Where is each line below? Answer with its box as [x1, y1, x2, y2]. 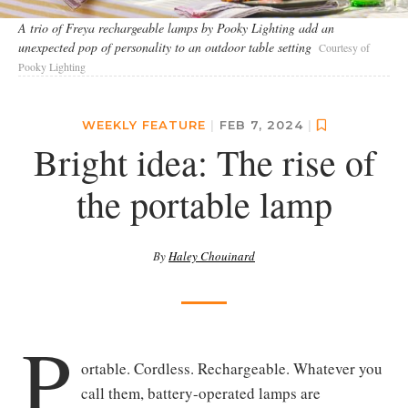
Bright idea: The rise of [33, 138, 375, 187]
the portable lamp [76, 179, 332, 229]
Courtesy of [319, 40, 370, 56]
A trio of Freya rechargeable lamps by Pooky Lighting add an [18, 19, 334, 37]
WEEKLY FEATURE [81, 117, 206, 133]
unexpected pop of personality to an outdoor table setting [18, 38, 311, 56]
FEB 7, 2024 [219, 117, 308, 133]
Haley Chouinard [168, 248, 255, 265]
